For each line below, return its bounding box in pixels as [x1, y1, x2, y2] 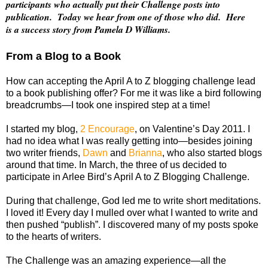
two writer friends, [6, 147, 83, 158]
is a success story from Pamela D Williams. [6, 22, 170, 36]
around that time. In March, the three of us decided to [6, 159, 227, 170]
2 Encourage [80, 123, 135, 134]
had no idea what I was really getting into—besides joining [6, 135, 252, 146]
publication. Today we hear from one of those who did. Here [6, 10, 245, 23]
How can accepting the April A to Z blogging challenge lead [6, 75, 255, 86]
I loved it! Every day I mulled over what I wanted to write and [6, 207, 258, 218]
